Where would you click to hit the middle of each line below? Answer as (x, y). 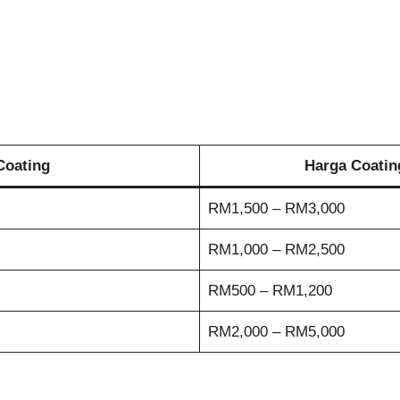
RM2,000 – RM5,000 (276, 332)
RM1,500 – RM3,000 (276, 209)
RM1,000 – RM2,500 (276, 250)
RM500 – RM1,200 (270, 291)
